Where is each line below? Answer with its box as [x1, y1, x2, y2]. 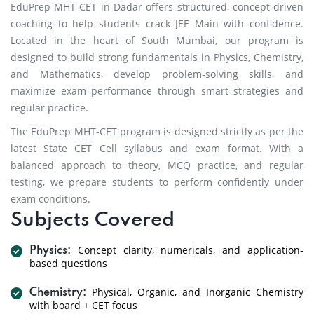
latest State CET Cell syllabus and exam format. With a [11, 142, 303, 155]
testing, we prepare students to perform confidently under [11, 175, 303, 189]
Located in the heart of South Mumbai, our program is [11, 34, 303, 47]
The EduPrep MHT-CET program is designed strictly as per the [11, 125, 303, 138]
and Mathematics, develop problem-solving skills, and [11, 67, 303, 81]
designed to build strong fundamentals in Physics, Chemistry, [11, 50, 303, 64]
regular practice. [11, 101, 88, 114]
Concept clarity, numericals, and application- [71, 243, 303, 257]
